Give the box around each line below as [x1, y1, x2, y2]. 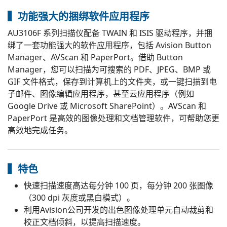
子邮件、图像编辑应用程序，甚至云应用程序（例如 [8, 88, 194, 99]
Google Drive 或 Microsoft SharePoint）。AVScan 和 [8, 100, 206, 111]
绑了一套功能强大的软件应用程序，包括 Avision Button [8, 40, 211, 51]
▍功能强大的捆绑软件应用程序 [8, 10, 149, 23]
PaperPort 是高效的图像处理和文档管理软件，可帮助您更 [8, 112, 219, 124]
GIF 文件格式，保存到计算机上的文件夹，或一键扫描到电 [8, 76, 217, 87]
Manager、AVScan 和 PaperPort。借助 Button [8, 52, 183, 63]
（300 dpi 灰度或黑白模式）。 [24, 192, 135, 203]
